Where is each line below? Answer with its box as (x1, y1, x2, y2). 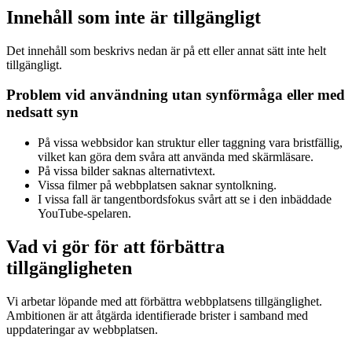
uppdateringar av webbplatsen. (6, 322, 158, 336)
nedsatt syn (6, 104, 79, 121)
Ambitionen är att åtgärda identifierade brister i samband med (6, 308, 308, 322)
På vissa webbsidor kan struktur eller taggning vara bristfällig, (38, 136, 343, 149)
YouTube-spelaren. (38, 207, 131, 220)
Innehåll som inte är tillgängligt (6, 6, 261, 27)
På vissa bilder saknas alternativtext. (38, 164, 215, 178)
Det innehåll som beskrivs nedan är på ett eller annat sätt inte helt (6, 43, 326, 57)
